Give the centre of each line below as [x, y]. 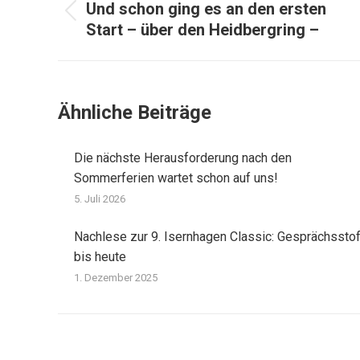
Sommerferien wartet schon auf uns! [176, 178]
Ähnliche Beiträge [135, 112]
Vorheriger [115, 19]
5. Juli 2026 [100, 199]
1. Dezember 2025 [116, 278]
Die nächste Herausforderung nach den [183, 158]
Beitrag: [106, 39]
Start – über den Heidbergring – [202, 30]
